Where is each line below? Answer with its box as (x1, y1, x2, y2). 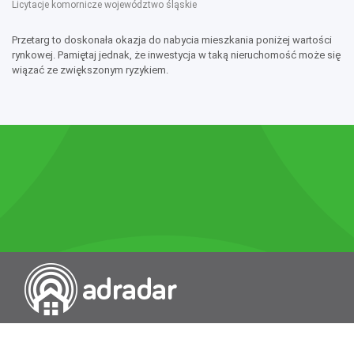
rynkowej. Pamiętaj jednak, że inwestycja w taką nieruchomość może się (12, 49, 341, 62)
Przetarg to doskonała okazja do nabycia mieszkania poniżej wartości (12, 34, 332, 47)
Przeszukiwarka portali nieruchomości (32, 326, 196, 337)
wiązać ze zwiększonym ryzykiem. (12, 64, 168, 77)
